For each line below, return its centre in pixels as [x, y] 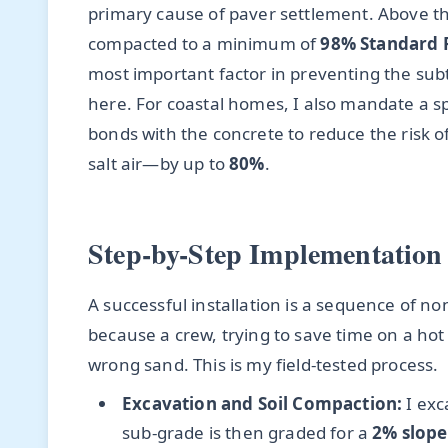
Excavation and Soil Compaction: [262, 403]
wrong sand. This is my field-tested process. [263, 365]
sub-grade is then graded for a [247, 432]
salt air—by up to [159, 164]
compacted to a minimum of [204, 44]
